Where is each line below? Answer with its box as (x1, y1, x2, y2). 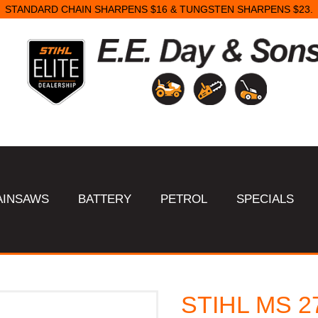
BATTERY (78, 192, 132, 206)
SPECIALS (236, 192, 295, 206)
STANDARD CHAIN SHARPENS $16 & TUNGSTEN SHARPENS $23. (5, 4, 313, 16)
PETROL (160, 192, 208, 206)
